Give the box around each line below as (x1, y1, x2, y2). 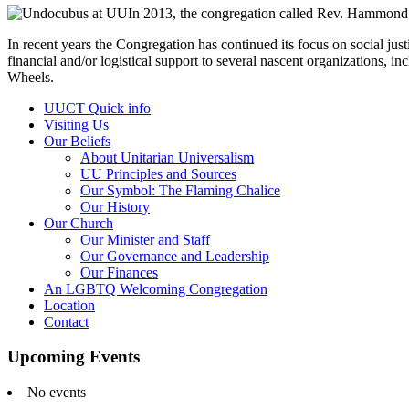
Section (6, 99, 49, 115)
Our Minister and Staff (80, 231, 210, 247)
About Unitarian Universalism (80, 149, 254, 165)
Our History (80, 198, 150, 215)
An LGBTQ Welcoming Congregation (44, 280, 267, 297)
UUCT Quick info (44, 100, 151, 116)
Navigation (6, 115, 70, 131)
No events (27, 384, 86, 401)
